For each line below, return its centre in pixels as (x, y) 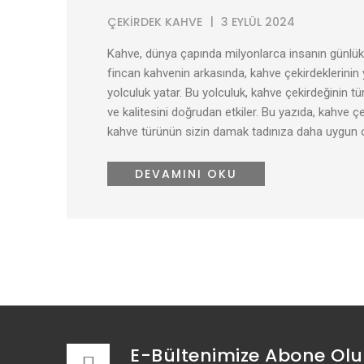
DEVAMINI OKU (186, 174)
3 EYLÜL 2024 (258, 22)
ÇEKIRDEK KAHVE (155, 22)
